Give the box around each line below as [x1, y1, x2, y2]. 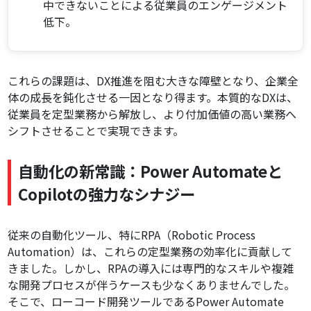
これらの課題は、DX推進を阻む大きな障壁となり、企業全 [8, 72, 299, 90]
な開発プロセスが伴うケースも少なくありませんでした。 [8, 276, 296, 294]
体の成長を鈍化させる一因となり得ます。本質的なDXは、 [8, 89, 299, 106]
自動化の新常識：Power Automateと [18, 160, 283, 183]
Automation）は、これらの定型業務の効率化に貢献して [8, 243, 293, 260]
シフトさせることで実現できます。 [8, 122, 185, 140]
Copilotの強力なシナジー [18, 183, 196, 205]
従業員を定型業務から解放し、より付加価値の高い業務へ [8, 106, 297, 123]
